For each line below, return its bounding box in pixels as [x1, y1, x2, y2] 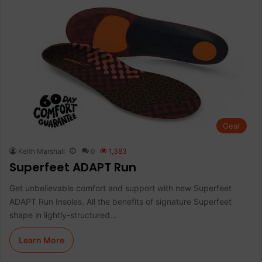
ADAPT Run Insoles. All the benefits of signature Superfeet [9, 196, 232, 207]
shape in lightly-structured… [9, 210, 117, 220]
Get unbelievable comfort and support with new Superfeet [9, 183, 232, 194]
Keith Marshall [18, 147, 65, 156]
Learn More [19, 235, 64, 246]
